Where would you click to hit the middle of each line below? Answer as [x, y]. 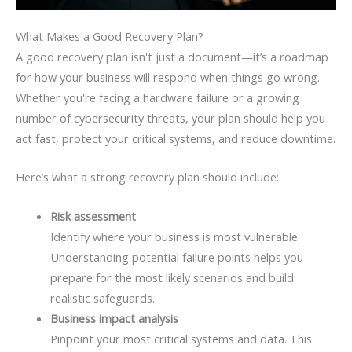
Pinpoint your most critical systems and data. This [181, 338]
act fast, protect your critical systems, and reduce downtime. [176, 138]
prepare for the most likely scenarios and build [172, 277]
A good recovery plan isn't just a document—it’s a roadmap [172, 57]
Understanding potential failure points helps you [176, 257]
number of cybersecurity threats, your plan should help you [170, 118]
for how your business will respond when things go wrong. [168, 77]
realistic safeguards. [102, 297]
